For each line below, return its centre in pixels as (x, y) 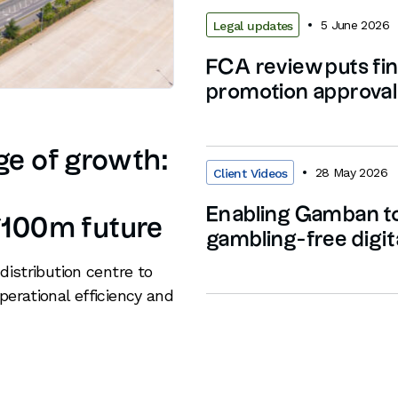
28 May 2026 (351, 172)
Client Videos (251, 173)
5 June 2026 (354, 24)
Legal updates (253, 26)
